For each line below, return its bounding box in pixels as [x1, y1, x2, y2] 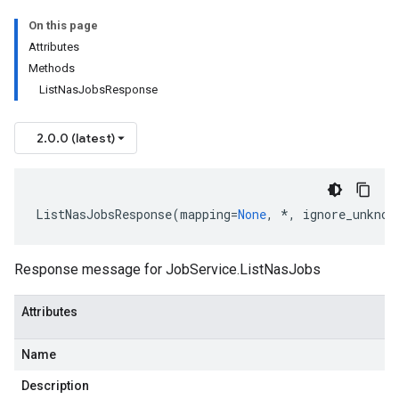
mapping [180, 206, 231, 223]
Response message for [14, 261, 166, 278]
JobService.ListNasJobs [166, 261, 321, 278]
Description [21, 379, 89, 393]
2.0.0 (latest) [37, 130, 115, 146]
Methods [28, 61, 75, 75]
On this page [28, 19, 98, 32]
